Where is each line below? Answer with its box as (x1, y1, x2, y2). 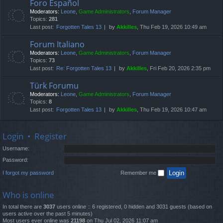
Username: (2, 145, 29, 152)
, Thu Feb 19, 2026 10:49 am (137, 24, 207, 30)
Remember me (120, 169, 158, 176)
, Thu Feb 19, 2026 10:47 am (137, 107, 207, 113)
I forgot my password (2, 169, 54, 176)
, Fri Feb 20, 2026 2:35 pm (147, 65, 211, 72)
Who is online (2, 189, 54, 201)
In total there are (2, 203, 43, 210)
